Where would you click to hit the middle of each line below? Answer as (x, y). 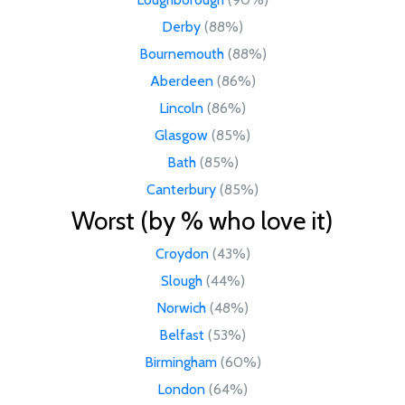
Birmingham (180, 362)
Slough (181, 280)
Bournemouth (181, 53)
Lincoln (181, 108)
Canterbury (181, 189)
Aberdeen (181, 80)
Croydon (182, 253)
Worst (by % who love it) (202, 220)
